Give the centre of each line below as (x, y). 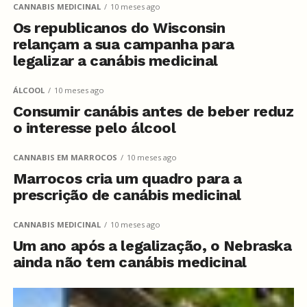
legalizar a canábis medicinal (115, 61)
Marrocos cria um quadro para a (127, 179)
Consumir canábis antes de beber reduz (153, 111)
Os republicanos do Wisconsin (119, 28)
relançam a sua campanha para (123, 44)
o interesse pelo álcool (94, 128)
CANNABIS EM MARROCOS (65, 157)
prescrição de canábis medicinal (127, 195)
